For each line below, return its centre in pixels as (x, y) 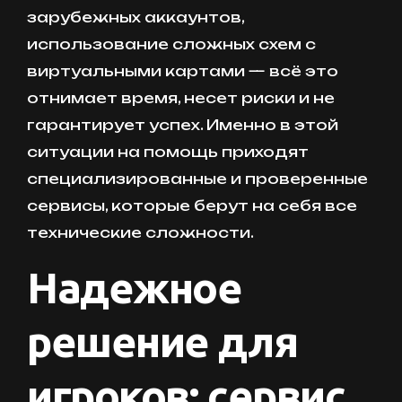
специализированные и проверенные (197, 178)
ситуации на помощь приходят (168, 151)
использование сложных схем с (171, 44)
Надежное (135, 287)
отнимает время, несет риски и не (181, 97)
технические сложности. (140, 232)
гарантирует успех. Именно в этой (183, 124)
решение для (162, 341)
